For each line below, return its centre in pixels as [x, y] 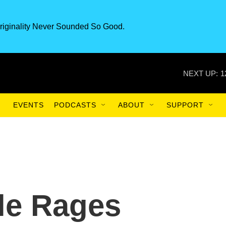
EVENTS [29, 105]
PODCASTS [75, 105]
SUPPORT [185, 105]
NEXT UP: [201, 73]
